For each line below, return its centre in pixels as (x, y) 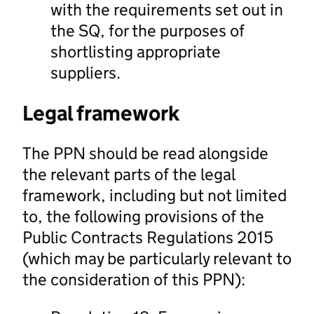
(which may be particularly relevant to (157, 258)
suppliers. (86, 72)
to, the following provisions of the (143, 216)
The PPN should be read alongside (145, 153)
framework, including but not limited (155, 195)
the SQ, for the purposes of (148, 30)
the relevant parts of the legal (129, 174)
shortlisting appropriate (136, 51)
